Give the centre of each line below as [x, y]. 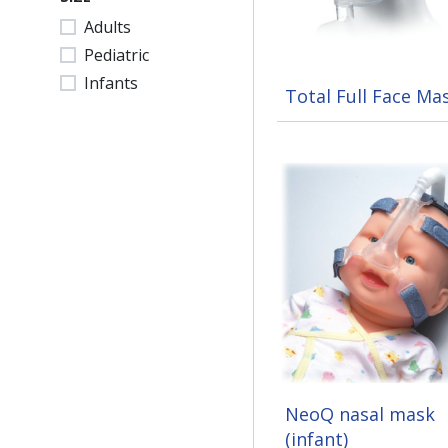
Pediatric [116, 55]
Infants [111, 83]
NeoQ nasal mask [359, 414]
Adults [107, 27]
